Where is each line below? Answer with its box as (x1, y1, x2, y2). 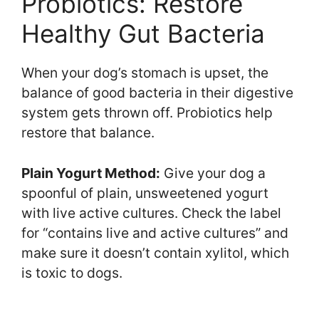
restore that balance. (21, 124, 155, 142)
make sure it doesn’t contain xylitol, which (21, 244, 289, 262)
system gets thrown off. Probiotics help (21, 104, 273, 122)
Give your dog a (160, 164, 266, 182)
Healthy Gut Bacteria (21, 19, 265, 49)
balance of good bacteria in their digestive (21, 84, 293, 102)
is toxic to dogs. (21, 264, 122, 282)
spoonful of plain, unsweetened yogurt (21, 184, 268, 202)
